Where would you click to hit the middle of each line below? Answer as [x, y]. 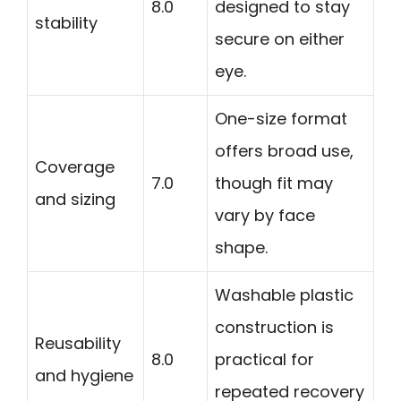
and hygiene [84, 375]
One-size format [281, 118]
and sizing [75, 199]
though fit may [274, 183]
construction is [274, 327]
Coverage [75, 166]
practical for [264, 359]
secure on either [280, 38]
